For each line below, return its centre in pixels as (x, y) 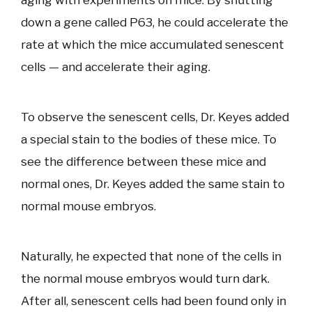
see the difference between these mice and (143, 162)
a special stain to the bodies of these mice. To (149, 139)
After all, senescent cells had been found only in (154, 301)
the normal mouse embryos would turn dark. (145, 279)
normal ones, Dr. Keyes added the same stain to (153, 184)
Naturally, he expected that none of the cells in (151, 256)
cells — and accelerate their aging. (116, 67)
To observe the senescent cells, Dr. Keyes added (155, 117)
